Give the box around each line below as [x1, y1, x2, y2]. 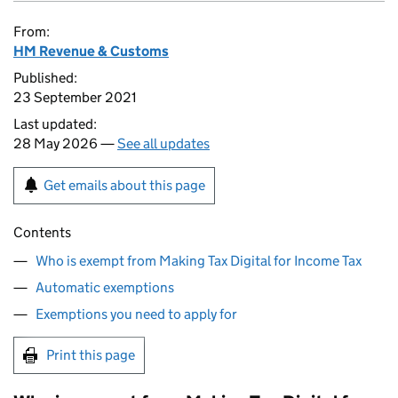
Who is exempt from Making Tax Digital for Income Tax [36, 252, 362, 269]
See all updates [117, 135, 210, 152]
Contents [13, 224, 71, 241]
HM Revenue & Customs [13, 43, 169, 60]
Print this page [46, 346, 135, 363]
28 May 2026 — [13, 135, 117, 152]
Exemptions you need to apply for [36, 306, 237, 322]
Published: [13, 69, 77, 86]
